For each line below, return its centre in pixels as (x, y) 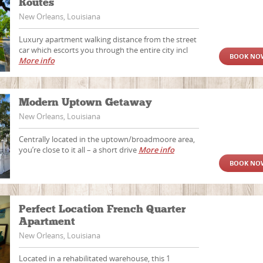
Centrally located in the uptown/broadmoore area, (107, 139)
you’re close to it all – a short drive (78, 150)
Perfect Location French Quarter (102, 209)
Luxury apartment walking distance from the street (107, 39)
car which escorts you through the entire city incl (103, 50)
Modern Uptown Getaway (86, 102)
